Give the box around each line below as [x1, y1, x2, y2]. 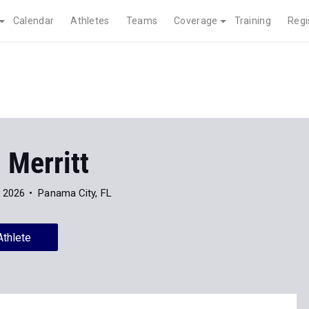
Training [234, 15, 271, 26]
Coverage [174, 15, 218, 26]
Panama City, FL [38, 187, 112, 199]
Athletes [70, 15, 110, 26]
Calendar [12, 15, 54, 26]
